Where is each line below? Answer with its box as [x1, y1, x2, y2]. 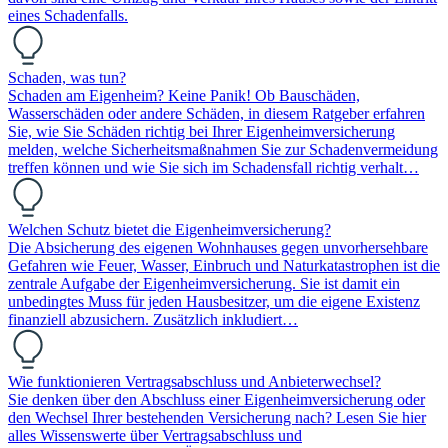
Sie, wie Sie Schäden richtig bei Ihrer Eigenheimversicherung [8, 122, 395, 140]
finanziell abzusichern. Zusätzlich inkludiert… [8, 310, 298, 328]
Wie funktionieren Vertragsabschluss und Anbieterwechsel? [8, 372, 381, 390]
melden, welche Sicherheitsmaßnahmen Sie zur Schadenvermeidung [8, 140, 438, 158]
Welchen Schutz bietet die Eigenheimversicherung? [8, 220, 331, 238]
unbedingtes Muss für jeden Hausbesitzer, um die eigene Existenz [8, 292, 420, 310]
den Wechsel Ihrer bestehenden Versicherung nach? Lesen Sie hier [8, 408, 426, 426]
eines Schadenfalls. [8, 6, 128, 24]
